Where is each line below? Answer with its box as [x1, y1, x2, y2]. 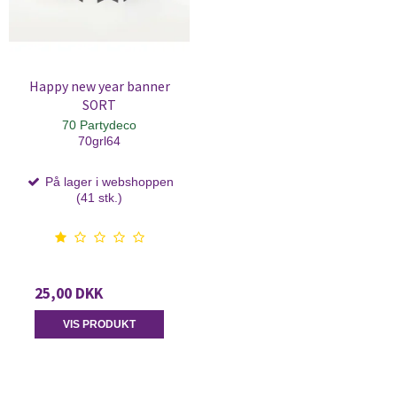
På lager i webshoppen [41, 174, 174, 189]
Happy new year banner [28, 77, 170, 95]
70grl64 [78, 133, 121, 148]
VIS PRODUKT [63, 317, 136, 331]
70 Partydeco [62, 117, 136, 132]
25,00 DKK [35, 283, 103, 303]
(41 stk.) [76, 190, 122, 205]
